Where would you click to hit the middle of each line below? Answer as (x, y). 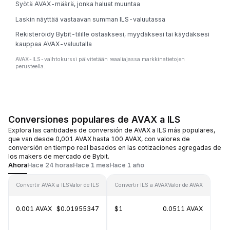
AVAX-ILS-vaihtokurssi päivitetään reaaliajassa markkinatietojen (100, 59)
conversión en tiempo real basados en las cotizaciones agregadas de (115, 148)
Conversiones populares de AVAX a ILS (94, 119)
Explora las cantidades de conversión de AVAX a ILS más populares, (112, 130)
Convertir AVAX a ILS (43, 185)
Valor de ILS (84, 185)
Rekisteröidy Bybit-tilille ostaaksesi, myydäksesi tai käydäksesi (112, 34)
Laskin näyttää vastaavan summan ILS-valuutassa (90, 19)
